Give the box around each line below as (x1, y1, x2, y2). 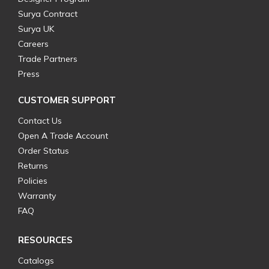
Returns (18, 160, 48, 172)
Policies (18, 175, 47, 187)
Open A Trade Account (18, 130, 108, 142)
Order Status (18, 145, 69, 157)
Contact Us (18, 115, 62, 127)
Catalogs (18, 255, 54, 267)
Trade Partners (18, 53, 77, 65)
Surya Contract (18, 8, 77, 20)
